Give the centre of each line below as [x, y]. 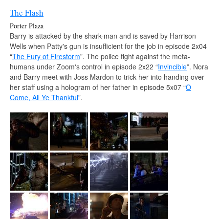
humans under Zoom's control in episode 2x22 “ [84, 66]
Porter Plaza [27, 25]
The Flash [27, 12]
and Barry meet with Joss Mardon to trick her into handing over [107, 77]
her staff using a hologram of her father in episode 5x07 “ [98, 87]
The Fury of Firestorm [46, 56]
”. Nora [197, 66]
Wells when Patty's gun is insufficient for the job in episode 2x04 [108, 46]
